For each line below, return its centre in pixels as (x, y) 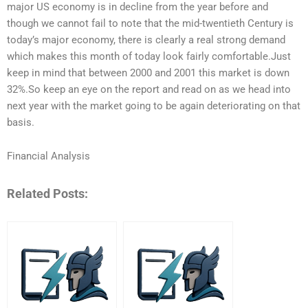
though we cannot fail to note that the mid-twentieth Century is (150, 23)
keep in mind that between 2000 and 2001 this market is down (148, 73)
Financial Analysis (48, 156)
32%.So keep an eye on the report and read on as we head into (149, 89)
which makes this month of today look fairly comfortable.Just (149, 56)
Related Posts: (47, 193)
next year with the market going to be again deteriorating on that (154, 106)
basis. (21, 122)
